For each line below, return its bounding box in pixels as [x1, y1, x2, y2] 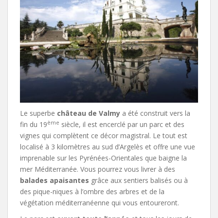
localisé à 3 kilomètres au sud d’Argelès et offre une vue [20, 142, 195, 152]
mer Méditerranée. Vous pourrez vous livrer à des [20, 164, 175, 174]
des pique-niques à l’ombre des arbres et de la [20, 187, 164, 197]
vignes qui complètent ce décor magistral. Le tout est [20, 131, 187, 141]
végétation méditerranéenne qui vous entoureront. [20, 198, 179, 208]
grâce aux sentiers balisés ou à [89, 176, 188, 185]
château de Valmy [57, 109, 120, 118]
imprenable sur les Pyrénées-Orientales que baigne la [20, 153, 187, 163]
